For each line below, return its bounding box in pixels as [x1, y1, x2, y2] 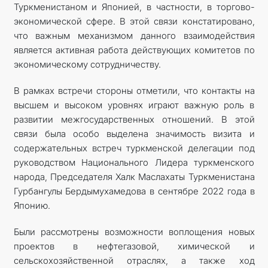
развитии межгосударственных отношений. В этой [13, 114, 255, 125]
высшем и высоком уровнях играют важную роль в [13, 99, 255, 111]
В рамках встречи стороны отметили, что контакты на [13, 85, 255, 96]
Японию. [13, 200, 50, 211]
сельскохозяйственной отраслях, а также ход [13, 255, 255, 266]
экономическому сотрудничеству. [13, 59, 161, 70]
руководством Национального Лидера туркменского [13, 157, 255, 168]
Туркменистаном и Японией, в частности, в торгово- [13, 1, 255, 13]
